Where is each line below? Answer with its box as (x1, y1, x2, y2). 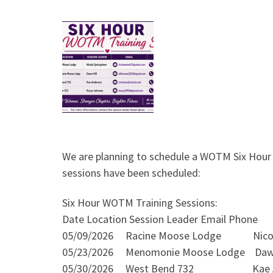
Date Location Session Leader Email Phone (62, 212, 258, 226)
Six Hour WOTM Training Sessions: (62, 196, 218, 210)
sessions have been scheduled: (62, 165, 200, 180)
